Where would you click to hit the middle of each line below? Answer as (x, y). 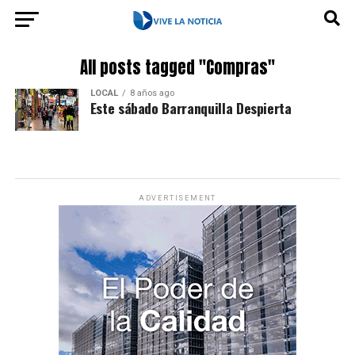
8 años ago (152, 93)
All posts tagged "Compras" (177, 68)
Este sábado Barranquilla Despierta (191, 108)
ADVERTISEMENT (177, 198)
